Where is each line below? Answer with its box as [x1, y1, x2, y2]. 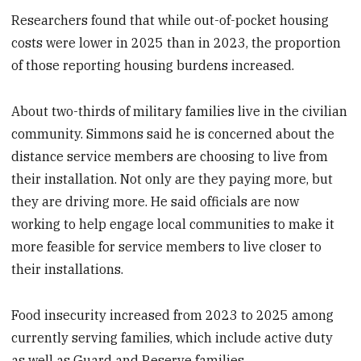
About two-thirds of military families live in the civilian [11, 102, 348, 119]
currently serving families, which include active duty [11, 329, 334, 346]
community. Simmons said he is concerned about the [11, 125, 335, 142]
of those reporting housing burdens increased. [11, 57, 295, 74]
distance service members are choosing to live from [11, 147, 329, 164]
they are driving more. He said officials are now [11, 193, 300, 210]
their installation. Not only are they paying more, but [11, 170, 334, 187]
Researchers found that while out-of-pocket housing [11, 12, 330, 29]
